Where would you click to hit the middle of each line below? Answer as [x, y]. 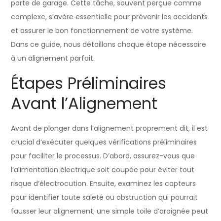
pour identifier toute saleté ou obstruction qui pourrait [105, 197]
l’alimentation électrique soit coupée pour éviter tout [103, 169]
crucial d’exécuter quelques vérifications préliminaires [104, 142]
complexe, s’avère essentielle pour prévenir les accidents [110, 17]
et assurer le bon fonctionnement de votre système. [102, 30]
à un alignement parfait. [53, 58]
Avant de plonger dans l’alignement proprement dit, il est [110, 128]
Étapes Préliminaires [89, 83]
